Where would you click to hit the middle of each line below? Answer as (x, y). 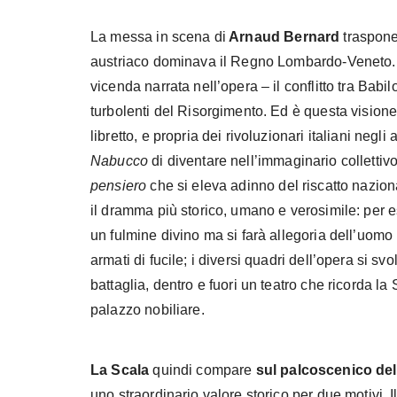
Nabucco (120, 160)
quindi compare (201, 370)
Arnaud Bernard (283, 36)
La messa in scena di (158, 36)
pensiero (121, 185)
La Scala (120, 370)
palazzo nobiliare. (148, 309)
